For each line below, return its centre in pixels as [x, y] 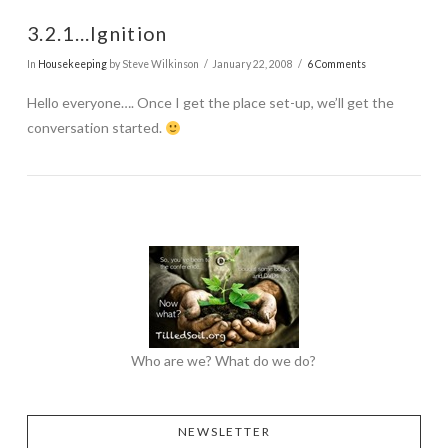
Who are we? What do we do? [224, 361]
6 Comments [336, 63]
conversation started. [95, 128]
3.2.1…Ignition [97, 34]
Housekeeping [72, 63]
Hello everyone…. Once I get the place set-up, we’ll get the [210, 103]
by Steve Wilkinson [152, 63]
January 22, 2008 [253, 63]
